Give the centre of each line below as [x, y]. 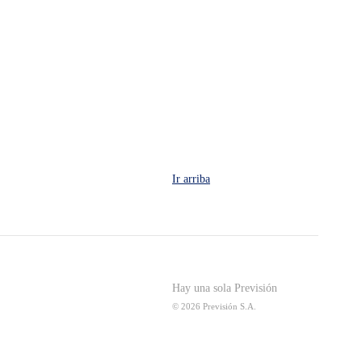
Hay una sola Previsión [225, 288]
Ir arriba [191, 179]
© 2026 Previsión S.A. [214, 306]
